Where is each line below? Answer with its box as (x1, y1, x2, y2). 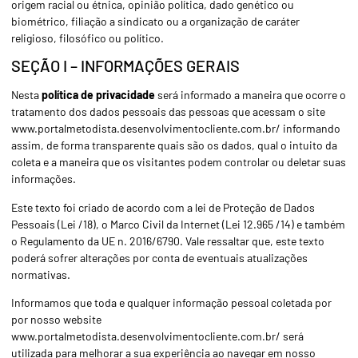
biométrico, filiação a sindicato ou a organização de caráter (11, 14, 300, 28)
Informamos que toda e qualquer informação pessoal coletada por (11, 296, 332, 310)
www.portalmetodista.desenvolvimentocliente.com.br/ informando (11, 121, 340, 136)
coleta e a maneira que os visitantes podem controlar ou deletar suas (11, 155, 346, 169)
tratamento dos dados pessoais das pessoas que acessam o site (11, 105, 325, 119)
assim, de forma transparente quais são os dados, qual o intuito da (11, 138, 337, 153)
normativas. (11, 267, 70, 281)
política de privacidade (42, 88, 155, 102)
